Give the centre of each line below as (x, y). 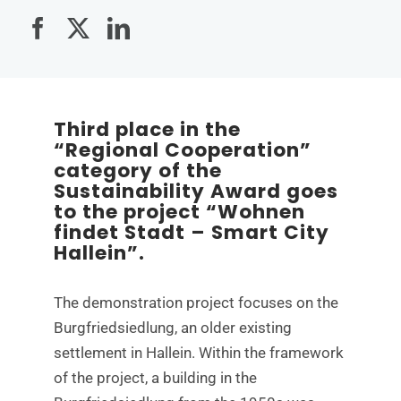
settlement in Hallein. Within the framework (198, 353)
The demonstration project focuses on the (196, 303)
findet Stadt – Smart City (191, 233)
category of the (137, 171)
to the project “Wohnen (179, 212)
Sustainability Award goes (196, 192)
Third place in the (147, 130)
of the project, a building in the (155, 378)
